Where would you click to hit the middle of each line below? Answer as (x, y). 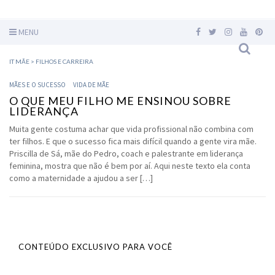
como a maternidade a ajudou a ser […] (81, 178)
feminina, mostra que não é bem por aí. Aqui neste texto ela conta (130, 166)
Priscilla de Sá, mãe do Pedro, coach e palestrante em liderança (126, 153)
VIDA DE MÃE (91, 85)
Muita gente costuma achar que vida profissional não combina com (131, 129)
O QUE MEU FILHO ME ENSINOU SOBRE (120, 101)
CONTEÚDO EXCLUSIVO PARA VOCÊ (95, 247)
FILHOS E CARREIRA (64, 61)
